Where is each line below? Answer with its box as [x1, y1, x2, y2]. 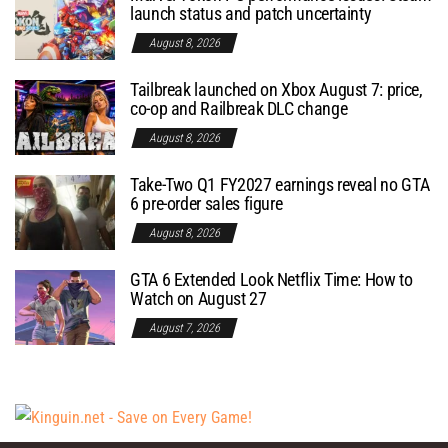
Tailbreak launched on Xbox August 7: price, [130, 78, 423, 100]
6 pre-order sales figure [130, 192, 283, 214]
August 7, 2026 [149, 320, 220, 335]
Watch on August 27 [130, 287, 267, 309]
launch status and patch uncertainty [130, 2, 372, 24]
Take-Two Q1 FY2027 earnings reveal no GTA [130, 173, 430, 195]
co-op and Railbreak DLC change [130, 97, 348, 119]
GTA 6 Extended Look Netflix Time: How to [130, 268, 413, 290]
